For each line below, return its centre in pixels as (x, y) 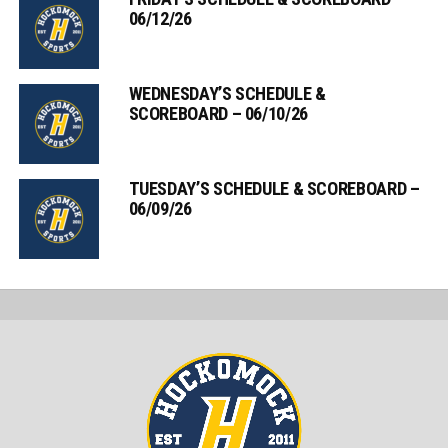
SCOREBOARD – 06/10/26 (218, 113)
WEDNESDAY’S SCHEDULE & (227, 93)
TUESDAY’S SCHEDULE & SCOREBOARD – (274, 188)
